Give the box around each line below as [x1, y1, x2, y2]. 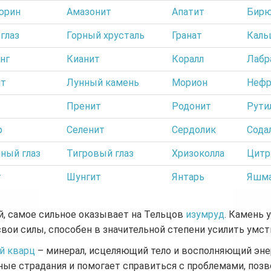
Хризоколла [172, 147, 224, 159]
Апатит [172, 5, 204, 18]
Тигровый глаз [67, 147, 134, 159]
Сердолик [172, 123, 216, 135]
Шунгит [67, 171, 101, 183]
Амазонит [67, 5, 111, 18]
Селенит [67, 123, 105, 135]
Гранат [172, 29, 202, 41]
